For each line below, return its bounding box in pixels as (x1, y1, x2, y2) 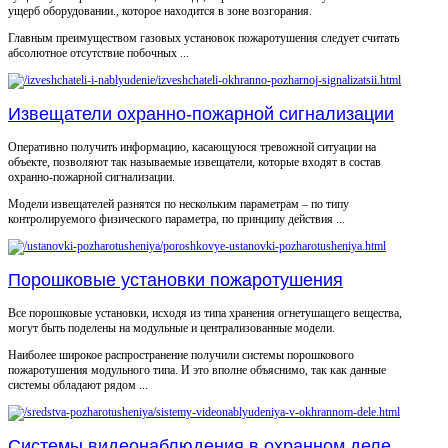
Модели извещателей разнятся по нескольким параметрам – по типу (8, 197, 349, 212)
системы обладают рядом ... (8, 378, 148, 393)
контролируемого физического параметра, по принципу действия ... (8, 212, 345, 227)
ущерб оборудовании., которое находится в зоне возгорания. (8, 4, 312, 19)
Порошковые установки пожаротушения (8, 270, 343, 291)
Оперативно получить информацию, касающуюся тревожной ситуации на (8, 140, 376, 155)
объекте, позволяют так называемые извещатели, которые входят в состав (8, 155, 381, 170)
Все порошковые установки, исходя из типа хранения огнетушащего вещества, (8, 306, 402, 321)
